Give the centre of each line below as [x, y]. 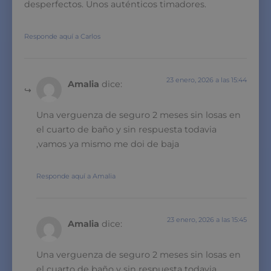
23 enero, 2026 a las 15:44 [207, 80]
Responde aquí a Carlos [62, 36]
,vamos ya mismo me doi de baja [108, 144]
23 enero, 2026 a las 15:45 [207, 219]
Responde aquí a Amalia [76, 176]
